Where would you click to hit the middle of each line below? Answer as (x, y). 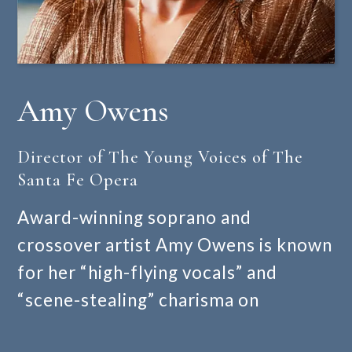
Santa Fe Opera (78, 180)
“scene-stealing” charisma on (139, 300)
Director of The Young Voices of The (161, 157)
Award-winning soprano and (135, 218)
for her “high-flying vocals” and (148, 273)
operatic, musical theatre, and (143, 328)
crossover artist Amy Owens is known (175, 245)
